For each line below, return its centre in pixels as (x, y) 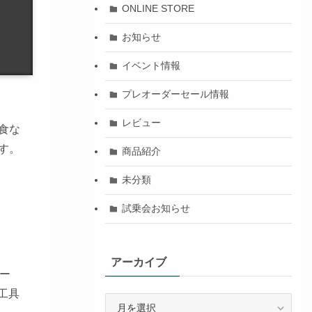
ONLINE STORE (158, 9)
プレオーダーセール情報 (176, 94)
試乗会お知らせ (156, 209)
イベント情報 (151, 66)
